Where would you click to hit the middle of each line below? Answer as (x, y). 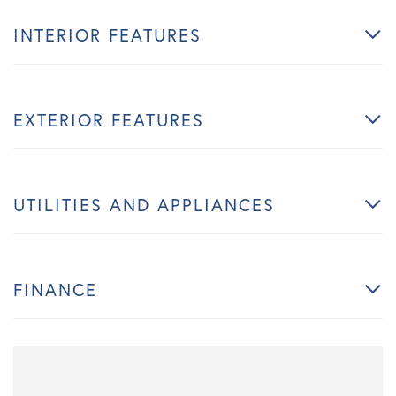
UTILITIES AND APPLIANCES (144, 204)
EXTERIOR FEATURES (109, 119)
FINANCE (55, 289)
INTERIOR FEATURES (107, 34)
